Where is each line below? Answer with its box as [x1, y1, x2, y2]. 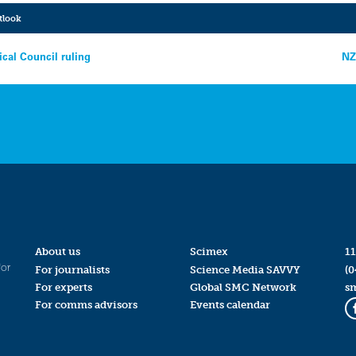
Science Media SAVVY [189, 263, 300, 276]
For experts [34, 281, 92, 293]
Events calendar [189, 298, 270, 311]
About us [34, 246, 80, 258]
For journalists [34, 263, 110, 276]
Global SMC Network [189, 281, 296, 293]
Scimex [189, 246, 228, 258]
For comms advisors [34, 298, 137, 311]
